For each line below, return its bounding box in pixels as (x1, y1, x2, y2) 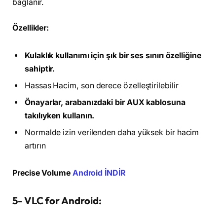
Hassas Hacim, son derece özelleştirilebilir (25, 80, 179, 90)
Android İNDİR (72, 168, 125, 178)
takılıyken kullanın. (25, 110, 95, 120)
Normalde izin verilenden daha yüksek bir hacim (25, 127, 199, 137)
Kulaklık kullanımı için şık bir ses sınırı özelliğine (25, 50, 201, 60)
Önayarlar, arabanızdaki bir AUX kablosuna (25, 97, 185, 107)
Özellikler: (12, 23, 49, 33)
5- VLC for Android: (12, 194, 102, 207)
